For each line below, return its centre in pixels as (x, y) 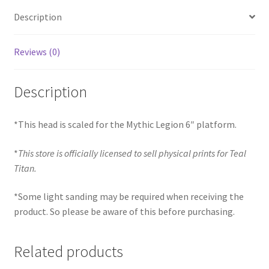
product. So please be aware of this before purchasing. (124, 212)
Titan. (25, 168)
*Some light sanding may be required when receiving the (128, 197)
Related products (68, 251)
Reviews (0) (37, 51)
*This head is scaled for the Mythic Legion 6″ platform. (125, 125)
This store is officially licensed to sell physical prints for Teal (132, 153)
